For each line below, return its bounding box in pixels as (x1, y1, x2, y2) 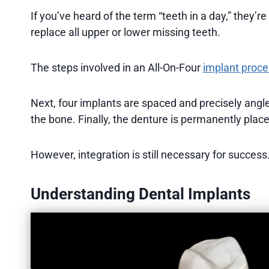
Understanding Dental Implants (31, 184, 250, 203)
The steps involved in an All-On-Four (31, 61, 203, 74)
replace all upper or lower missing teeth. (31, 25, 220, 38)
